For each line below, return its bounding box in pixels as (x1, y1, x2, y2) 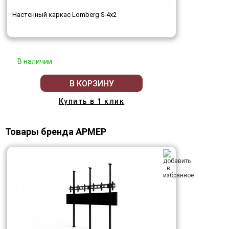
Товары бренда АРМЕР (5, 126, 106, 138)
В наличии (17, 57, 52, 66)
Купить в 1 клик (58, 97, 125, 106)
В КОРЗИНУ (69, 78, 114, 88)
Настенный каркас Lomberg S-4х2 (12, 11, 117, 19)
